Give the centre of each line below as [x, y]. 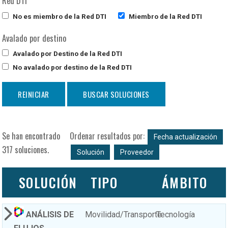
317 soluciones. [26, 150]
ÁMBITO [185, 183]
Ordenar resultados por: [107, 136]
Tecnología [176, 215]
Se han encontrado [31, 136]
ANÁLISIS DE [49, 214]
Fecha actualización [185, 137]
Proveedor [137, 152]
